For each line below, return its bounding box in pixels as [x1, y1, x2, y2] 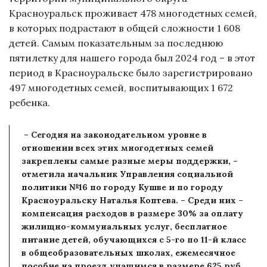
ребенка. [9, 97, 52, 109]
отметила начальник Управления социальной [21, 169, 233, 180]
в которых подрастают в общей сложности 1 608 [9, 22, 240, 35]
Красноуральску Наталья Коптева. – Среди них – [21, 195, 243, 206]
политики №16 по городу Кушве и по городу [21, 182, 223, 193]
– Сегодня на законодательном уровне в [24, 129, 207, 141]
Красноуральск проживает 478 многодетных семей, [9, 7, 257, 20]
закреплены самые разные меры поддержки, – [21, 156, 238, 167]
